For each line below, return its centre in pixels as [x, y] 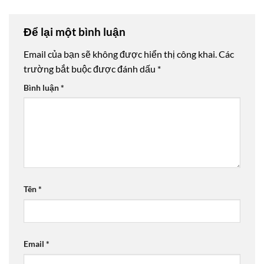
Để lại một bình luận [76, 31]
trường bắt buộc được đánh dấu [90, 68]
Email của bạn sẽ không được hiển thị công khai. [120, 54]
